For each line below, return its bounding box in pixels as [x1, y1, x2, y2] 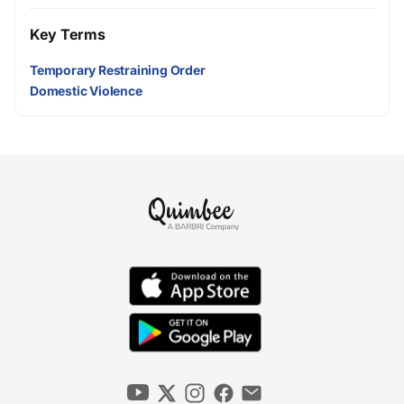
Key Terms [30, 25, 106, 43]
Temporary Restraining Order [30, 62, 206, 78]
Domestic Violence [30, 83, 142, 99]
